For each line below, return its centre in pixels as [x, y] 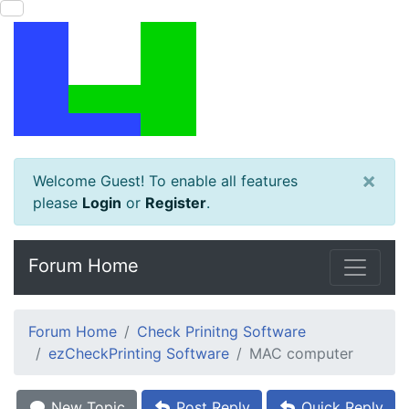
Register [176, 203]
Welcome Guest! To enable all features [165, 181]
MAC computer [301, 353]
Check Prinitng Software [221, 331]
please [58, 203]
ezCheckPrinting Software [139, 353]
